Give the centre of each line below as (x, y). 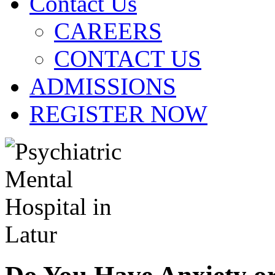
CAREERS (108, 31)
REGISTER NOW (118, 114)
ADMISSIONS (103, 86)
